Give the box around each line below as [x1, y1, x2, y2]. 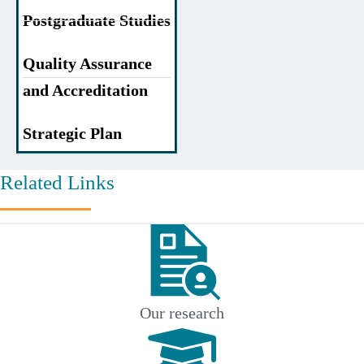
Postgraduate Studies [23, 11, 171, 30]
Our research [140, 304, 224, 323]
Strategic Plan [23, 124, 122, 143]
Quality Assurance [23, 54, 152, 73]
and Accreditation [23, 81, 148, 100]
